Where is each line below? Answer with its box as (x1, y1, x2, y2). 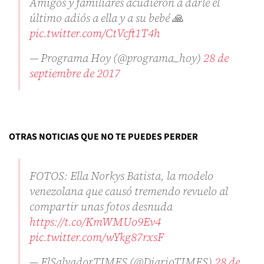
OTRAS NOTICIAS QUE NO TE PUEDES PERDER (9, 130, 198, 144)
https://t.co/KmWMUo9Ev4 (29, 214, 161, 230)
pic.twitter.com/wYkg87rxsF (29, 229, 164, 245)
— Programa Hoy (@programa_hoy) (29, 50, 203, 66)
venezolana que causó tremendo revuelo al (29, 183, 228, 199)
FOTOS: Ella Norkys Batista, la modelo (29, 168, 213, 184)
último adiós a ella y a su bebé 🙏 (29, 10, 183, 26)
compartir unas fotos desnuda (29, 199, 173, 214)
